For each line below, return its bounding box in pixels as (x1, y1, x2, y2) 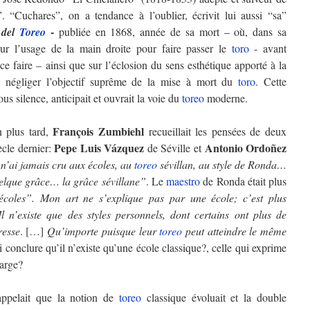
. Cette (255, 74, 286, 89)
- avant (248, 41, 287, 55)
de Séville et (144, 140, 205, 155)
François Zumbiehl (53, 123, 145, 139)
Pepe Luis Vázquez (54, 140, 145, 156)
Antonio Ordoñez (204, 140, 287, 156)
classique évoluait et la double (141, 290, 286, 304)
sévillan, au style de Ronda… (157, 157, 286, 172)
